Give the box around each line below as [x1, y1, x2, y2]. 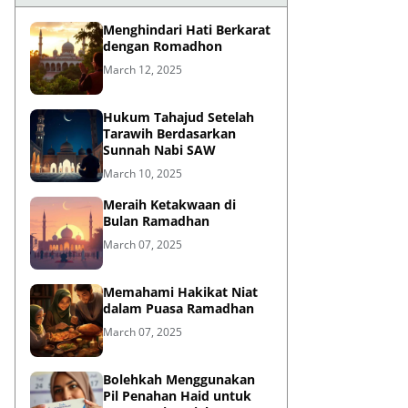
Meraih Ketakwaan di [103, 196, 236, 213]
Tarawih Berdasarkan [103, 125, 236, 142]
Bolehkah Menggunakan [103, 371, 255, 388]
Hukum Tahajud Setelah [103, 108, 254, 126]
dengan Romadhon [103, 37, 222, 55]
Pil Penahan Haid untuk [103, 387, 251, 404]
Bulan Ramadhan [103, 212, 209, 229]
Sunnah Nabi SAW [103, 141, 216, 158]
